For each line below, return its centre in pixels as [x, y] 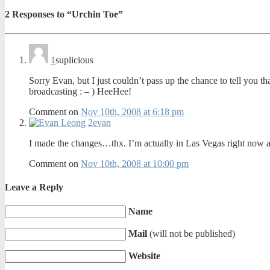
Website [144, 256]
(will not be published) [192, 234]
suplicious [74, 60]
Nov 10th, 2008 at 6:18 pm [132, 111]
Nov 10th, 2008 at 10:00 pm [135, 163]
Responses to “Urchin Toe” [66, 14]
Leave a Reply [34, 187]
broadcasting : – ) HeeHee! [80, 91]
